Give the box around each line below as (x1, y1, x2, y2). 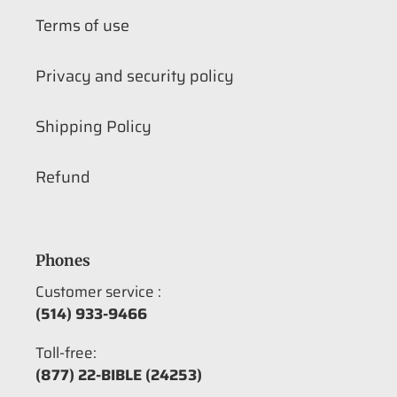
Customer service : (35, 279, 161, 303)
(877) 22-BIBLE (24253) (35, 363, 202, 387)
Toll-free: (35, 341, 97, 365)
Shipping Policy (35, 114, 152, 140)
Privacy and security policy (35, 64, 234, 90)
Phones (35, 251, 90, 271)
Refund (35, 165, 90, 191)
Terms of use (35, 13, 129, 39)
